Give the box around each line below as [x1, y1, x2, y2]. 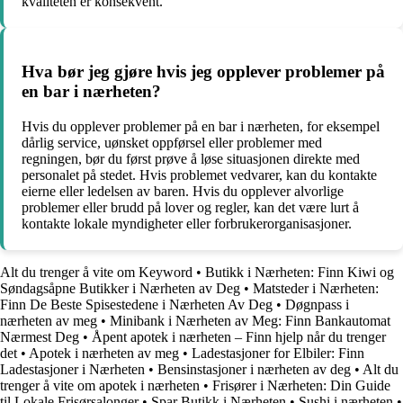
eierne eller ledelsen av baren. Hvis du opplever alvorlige [22, 183, 344, 199]
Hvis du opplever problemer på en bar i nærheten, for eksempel [22, 118, 380, 134]
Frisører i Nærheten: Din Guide [212, 377, 390, 393]
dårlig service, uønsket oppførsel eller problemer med [22, 134, 322, 150]
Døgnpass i [285, 296, 349, 312]
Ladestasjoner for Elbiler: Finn [192, 345, 364, 361]
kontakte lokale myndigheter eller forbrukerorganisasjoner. [22, 215, 352, 231]
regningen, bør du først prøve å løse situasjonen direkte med [22, 150, 360, 166]
